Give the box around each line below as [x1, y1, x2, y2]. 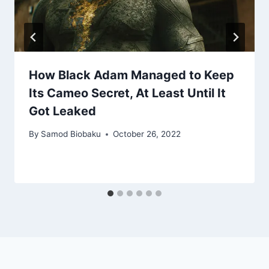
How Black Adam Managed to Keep [29, 67, 234, 82]
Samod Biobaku [41, 129, 101, 139]
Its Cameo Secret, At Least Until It [29, 85, 226, 100]
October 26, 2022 [113, 129, 181, 139]
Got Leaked [29, 103, 96, 118]
